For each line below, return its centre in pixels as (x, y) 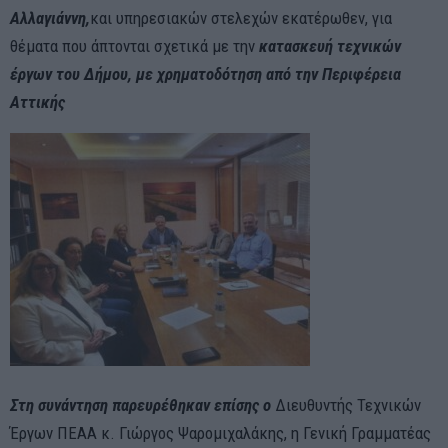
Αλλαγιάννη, (50, 17)
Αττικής (37, 101)
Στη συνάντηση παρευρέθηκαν (110, 404)
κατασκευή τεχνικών (330, 45)
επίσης (236, 404)
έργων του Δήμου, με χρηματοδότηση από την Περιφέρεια (205, 73)
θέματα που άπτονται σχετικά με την (134, 45)
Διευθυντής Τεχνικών (348, 404)
